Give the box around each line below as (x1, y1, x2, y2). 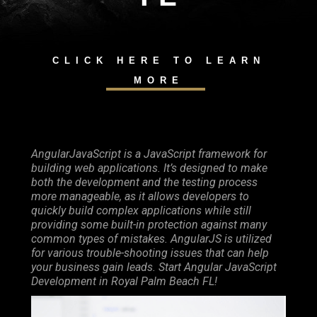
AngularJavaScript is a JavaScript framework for (31, 147, 267, 161)
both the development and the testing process (31, 175, 258, 189)
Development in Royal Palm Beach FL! (31, 275, 217, 288)
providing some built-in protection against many (31, 218, 267, 231)
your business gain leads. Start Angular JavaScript (31, 260, 277, 274)
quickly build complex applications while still (31, 204, 251, 217)
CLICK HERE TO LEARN (52, 55, 265, 66)
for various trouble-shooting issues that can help (31, 246, 269, 260)
